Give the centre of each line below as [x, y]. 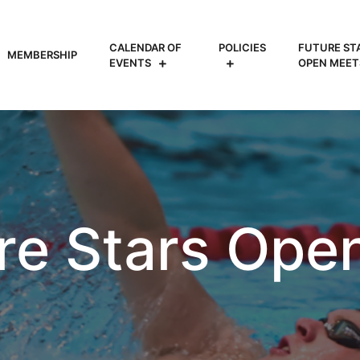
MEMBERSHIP [42, 55]
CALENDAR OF [145, 47]
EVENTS [130, 62]
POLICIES [242, 47]
